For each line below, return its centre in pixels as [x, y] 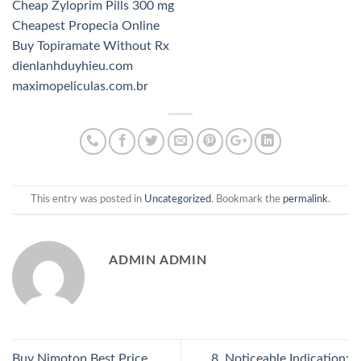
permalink [305, 199]
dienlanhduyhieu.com [73, 66]
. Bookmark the [247, 199]
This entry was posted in [87, 199]
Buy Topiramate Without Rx [91, 46]
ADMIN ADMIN [158, 260]
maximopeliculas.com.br [80, 86]
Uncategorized [178, 199]
